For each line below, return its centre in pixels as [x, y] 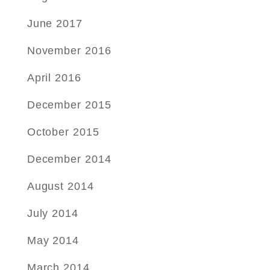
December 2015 [69, 105]
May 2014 [53, 240]
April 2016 [54, 78]
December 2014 [69, 159]
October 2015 [63, 132]
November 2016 [69, 51]
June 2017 [55, 24]
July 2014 [52, 213]
